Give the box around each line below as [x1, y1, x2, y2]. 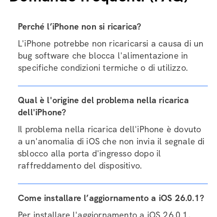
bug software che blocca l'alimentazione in [18, 50, 188, 61]
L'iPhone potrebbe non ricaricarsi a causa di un [18, 38, 204, 49]
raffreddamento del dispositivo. [18, 160, 142, 171]
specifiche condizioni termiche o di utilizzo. [18, 62, 188, 73]
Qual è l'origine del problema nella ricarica [18, 94, 189, 106]
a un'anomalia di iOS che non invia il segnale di [18, 136, 205, 147]
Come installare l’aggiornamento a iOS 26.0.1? [18, 192, 204, 203]
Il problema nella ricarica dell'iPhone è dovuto [18, 124, 201, 135]
